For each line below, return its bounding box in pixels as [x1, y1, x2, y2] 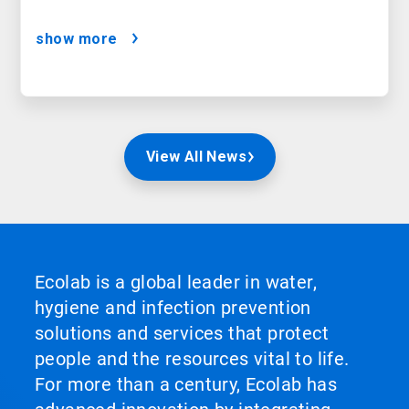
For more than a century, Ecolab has [35, 373, 337, 396]
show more [36, 30, 118, 48]
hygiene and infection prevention [35, 297, 311, 320]
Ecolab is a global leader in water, [35, 271, 317, 294]
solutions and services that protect [35, 322, 329, 345]
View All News [145, 148, 247, 166]
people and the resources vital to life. [35, 348, 350, 371]
